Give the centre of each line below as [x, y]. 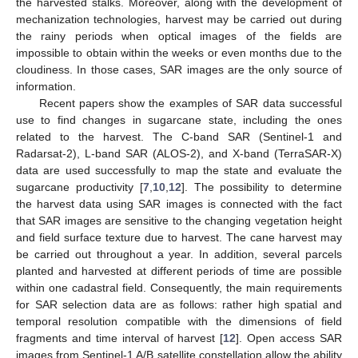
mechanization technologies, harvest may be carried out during [179, 19]
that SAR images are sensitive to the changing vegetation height [179, 220]
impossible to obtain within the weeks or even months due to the [179, 52]
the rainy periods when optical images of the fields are [179, 36]
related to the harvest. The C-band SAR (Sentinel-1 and [179, 136]
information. [46, 86]
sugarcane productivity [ [80, 187]
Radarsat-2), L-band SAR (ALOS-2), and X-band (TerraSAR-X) [179, 153]
